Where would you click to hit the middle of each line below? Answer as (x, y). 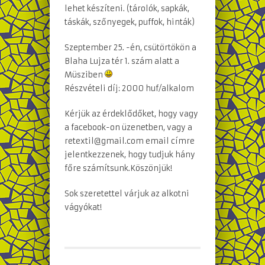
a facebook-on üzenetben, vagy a (128, 127)
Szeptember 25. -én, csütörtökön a (130, 47)
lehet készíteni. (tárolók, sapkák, (127, 8)
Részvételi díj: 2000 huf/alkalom (129, 88)
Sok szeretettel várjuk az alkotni (127, 193)
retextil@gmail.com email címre (130, 141)
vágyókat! (83, 207)
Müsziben (85, 75)
